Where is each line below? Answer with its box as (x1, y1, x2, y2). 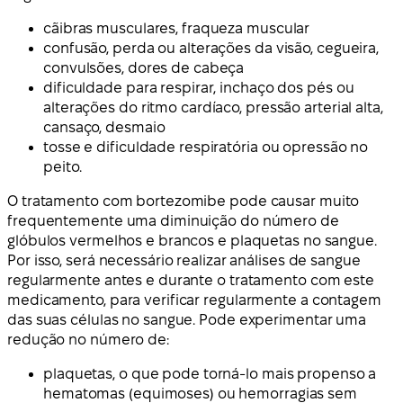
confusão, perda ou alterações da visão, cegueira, (43, 40, 380, 57)
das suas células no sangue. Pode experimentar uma (7, 312, 367, 328)
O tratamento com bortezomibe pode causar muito (7, 193, 360, 210)
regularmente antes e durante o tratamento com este (7, 273, 374, 289)
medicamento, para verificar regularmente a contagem (7, 292, 381, 309)
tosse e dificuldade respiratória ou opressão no (43, 139, 369, 156)
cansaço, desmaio (43, 120, 166, 136)
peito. (43, 159, 82, 175)
